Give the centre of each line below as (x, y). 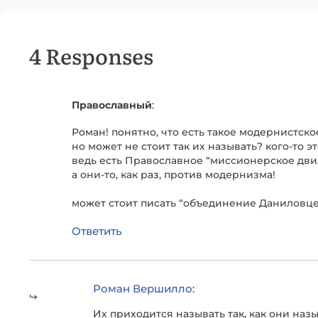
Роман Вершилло (143, 289)
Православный (112, 105)
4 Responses (91, 55)
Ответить (97, 231)
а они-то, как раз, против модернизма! (174, 175)
